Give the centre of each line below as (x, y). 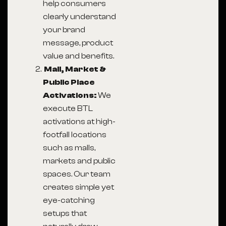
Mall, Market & (74, 69)
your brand (64, 30)
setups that (65, 213)
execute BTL (68, 108)
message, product (78, 43)
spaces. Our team (77, 174)
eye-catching (69, 200)
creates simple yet (78, 187)
